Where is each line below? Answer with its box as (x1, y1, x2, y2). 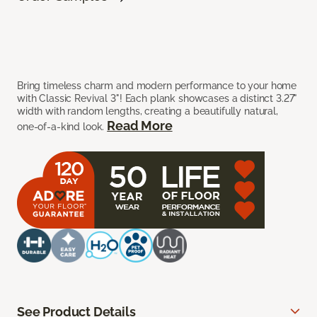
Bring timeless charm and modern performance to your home (17, 79, 297, 91)
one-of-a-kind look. (17, 120, 108, 132)
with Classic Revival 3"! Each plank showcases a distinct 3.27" (17, 92, 298, 104)
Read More (107, 117, 173, 133)
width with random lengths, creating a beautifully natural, (17, 105, 278, 117)
